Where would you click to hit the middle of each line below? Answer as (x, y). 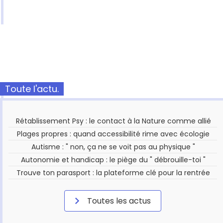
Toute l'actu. (32, 89)
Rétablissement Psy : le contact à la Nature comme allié (113, 121)
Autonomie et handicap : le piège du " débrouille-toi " (113, 160)
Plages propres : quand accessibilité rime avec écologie (113, 134)
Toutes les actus (118, 201)
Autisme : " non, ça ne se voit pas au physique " (113, 147)
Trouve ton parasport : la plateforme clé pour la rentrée (113, 173)
